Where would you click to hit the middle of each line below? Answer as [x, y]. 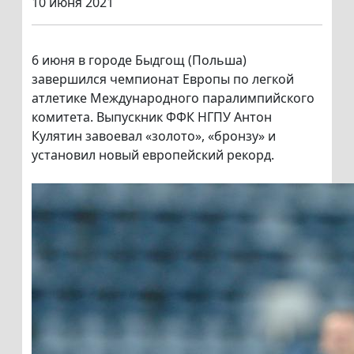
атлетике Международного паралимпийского [173, 98]
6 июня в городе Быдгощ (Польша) [139, 60]
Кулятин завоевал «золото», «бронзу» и [154, 136]
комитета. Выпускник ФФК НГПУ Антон [152, 117]
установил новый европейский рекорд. [153, 155]
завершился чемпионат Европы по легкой [163, 79]
